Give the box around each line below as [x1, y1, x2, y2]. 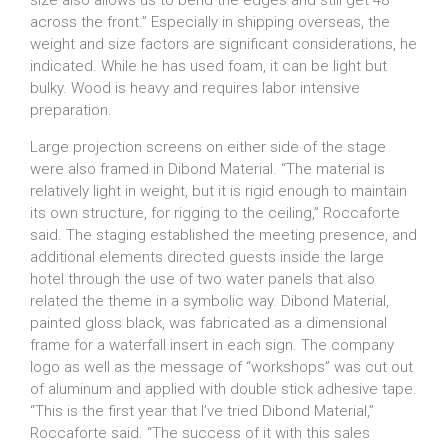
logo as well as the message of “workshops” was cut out [30, 358, 413, 376]
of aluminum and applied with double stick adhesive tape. [30, 380, 417, 398]
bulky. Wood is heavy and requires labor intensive [30, 79, 360, 97]
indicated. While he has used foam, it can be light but [30, 57, 387, 75]
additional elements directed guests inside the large [30, 248, 384, 266]
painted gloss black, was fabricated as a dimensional [30, 314, 387, 332]
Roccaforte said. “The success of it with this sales [30, 424, 370, 442]
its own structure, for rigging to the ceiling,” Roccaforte [30, 204, 400, 222]
